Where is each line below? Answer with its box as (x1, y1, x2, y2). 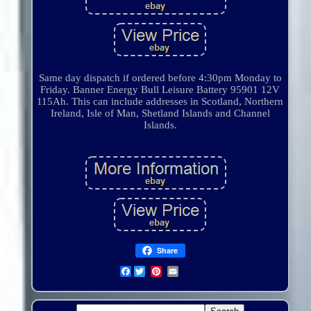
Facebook (131, 266, 175, 278)
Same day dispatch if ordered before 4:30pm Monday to (38, 72, 282, 84)
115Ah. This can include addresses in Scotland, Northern (37, 96, 284, 108)
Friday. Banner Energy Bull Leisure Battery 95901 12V (40, 84, 280, 96)
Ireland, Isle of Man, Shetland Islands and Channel (50, 108, 270, 119)
